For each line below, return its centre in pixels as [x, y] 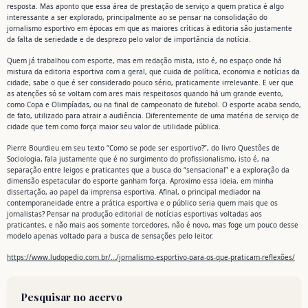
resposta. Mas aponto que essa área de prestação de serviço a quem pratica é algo [145, 6]
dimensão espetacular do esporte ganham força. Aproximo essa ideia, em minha [140, 181]
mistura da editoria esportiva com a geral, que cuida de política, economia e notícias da [153, 71]
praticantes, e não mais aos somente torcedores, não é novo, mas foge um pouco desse [153, 225]
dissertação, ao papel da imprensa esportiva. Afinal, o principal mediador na [134, 192]
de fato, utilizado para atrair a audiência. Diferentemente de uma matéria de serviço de [153, 115]
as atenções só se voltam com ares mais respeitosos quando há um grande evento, [145, 93]
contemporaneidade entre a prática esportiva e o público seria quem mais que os [142, 203]
